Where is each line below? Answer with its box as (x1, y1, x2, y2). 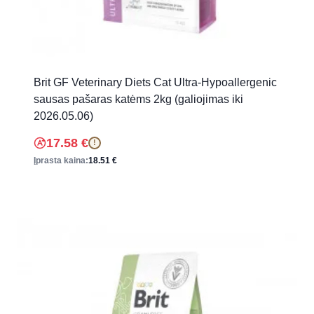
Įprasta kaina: (34, 155, 88, 165)
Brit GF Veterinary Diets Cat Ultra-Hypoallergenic (34, 76, 277, 88)
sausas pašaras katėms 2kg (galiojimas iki (34, 93, 243, 105)
